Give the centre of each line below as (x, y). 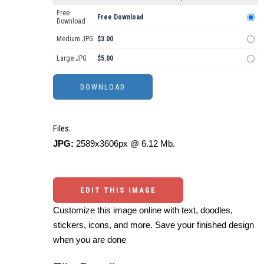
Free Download (121, 17)
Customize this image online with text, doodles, (143, 210)
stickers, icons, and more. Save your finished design (154, 225)
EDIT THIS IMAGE (118, 190)
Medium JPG (75, 39)
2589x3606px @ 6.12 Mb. (124, 144)
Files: (62, 129)
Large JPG (72, 59)
